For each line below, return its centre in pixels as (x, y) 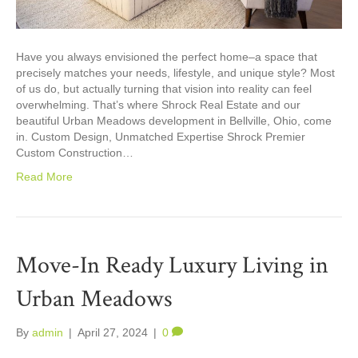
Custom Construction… (75, 152)
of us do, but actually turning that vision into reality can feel (164, 88)
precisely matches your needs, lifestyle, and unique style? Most (175, 72)
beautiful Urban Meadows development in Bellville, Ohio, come (174, 120)
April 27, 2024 (113, 332)
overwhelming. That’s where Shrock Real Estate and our (158, 104)
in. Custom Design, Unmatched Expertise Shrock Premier (161, 136)
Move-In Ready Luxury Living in (172, 265)
